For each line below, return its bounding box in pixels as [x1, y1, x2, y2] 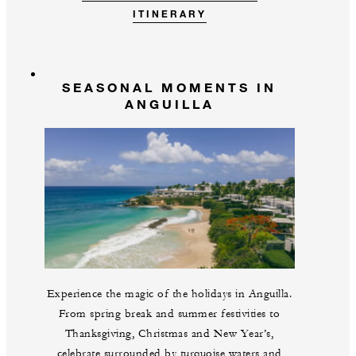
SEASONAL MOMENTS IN [62, 79, 277, 95]
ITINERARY [132, 6, 207, 20]
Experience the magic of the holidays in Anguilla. [46, 287, 292, 302]
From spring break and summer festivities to [58, 307, 281, 322]
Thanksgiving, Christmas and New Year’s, [64, 327, 274, 342]
